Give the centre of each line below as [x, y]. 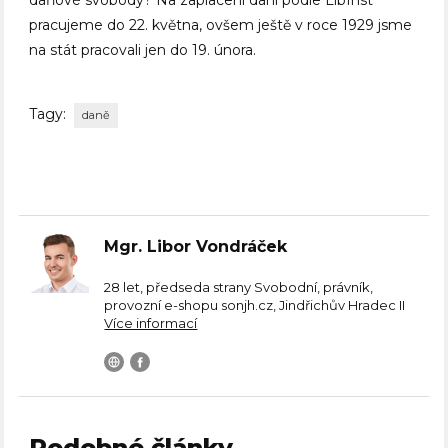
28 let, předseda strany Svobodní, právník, [239, 287]
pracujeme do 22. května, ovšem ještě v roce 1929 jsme [221, 25]
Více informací [151, 323]
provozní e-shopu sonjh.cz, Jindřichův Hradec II [255, 305]
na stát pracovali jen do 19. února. [143, 50]
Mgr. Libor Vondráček [196, 247]
